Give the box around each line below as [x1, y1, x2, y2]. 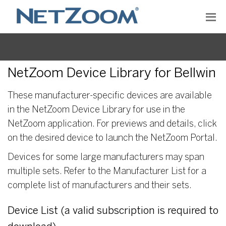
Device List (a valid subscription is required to [8, 206, 218, 216]
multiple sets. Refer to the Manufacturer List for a [8, 167, 206, 176]
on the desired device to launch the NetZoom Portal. [8, 134, 217, 143]
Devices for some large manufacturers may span [8, 153, 204, 162]
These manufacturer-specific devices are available [8, 92, 212, 100]
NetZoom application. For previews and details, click [8, 120, 217, 129]
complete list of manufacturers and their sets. [8, 182, 192, 190]
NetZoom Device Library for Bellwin [8, 68, 216, 80]
